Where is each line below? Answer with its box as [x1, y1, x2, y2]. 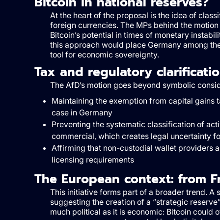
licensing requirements [51, 155, 134, 165]
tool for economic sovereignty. [50, 50, 159, 60]
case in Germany [51, 108, 112, 118]
